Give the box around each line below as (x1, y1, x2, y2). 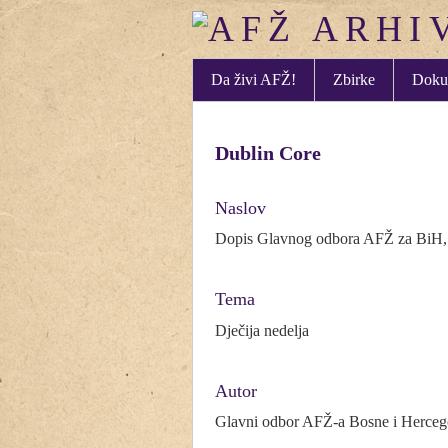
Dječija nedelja (215, 321, 309, 339)
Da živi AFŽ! (211, 71, 296, 89)
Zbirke (333, 71, 375, 89)
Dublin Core (215, 141, 321, 164)
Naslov (215, 197, 266, 218)
